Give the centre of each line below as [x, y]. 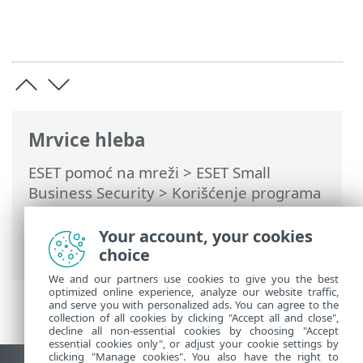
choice [124, 255]
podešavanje [73, 233]
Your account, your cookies [206, 236]
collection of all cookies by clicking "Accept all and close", [194, 318]
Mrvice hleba [87, 139]
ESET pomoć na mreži [104, 173]
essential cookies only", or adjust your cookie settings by [194, 344]
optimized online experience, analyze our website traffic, [194, 292]
